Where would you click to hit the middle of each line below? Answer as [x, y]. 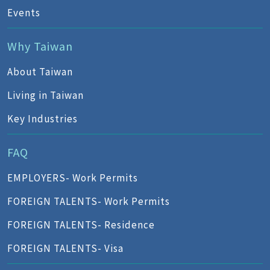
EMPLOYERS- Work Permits [73, 177]
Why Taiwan [40, 46]
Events [24, 12]
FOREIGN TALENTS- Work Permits [89, 201]
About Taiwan [40, 71]
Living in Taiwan [46, 95]
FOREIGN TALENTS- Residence [81, 224]
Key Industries [42, 118]
